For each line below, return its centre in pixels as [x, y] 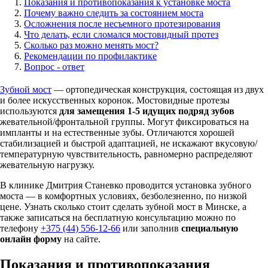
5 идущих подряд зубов [185, 111]
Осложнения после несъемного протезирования [122, 23]
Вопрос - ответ [54, 66]
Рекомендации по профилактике [90, 56]
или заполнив [151, 228]
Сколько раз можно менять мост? [91, 45]
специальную [210, 228]
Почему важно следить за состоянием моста [114, 13]
